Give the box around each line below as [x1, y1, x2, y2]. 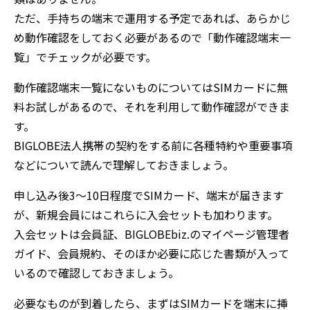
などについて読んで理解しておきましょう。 [14, 156, 234, 173]
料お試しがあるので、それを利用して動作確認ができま [14, 98, 290, 115]
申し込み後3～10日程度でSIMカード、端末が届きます [14, 187, 284, 203]
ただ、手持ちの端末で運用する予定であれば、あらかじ [14, 10, 291, 26]
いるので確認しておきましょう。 [14, 264, 179, 281]
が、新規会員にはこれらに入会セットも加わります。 [14, 206, 278, 223]
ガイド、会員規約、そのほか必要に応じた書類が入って [14, 245, 289, 262]
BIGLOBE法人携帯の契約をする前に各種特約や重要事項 [14, 137, 293, 154]
